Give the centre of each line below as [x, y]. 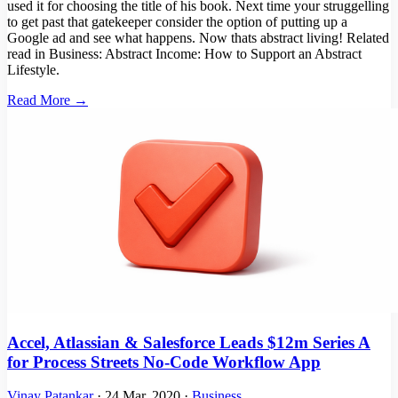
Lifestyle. [33, 70]
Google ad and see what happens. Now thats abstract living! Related [198, 38]
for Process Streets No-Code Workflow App [164, 362]
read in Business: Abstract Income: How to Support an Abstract [184, 54]
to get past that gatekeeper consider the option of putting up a [177, 22]
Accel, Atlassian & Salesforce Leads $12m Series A [189, 342]
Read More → [48, 100]
